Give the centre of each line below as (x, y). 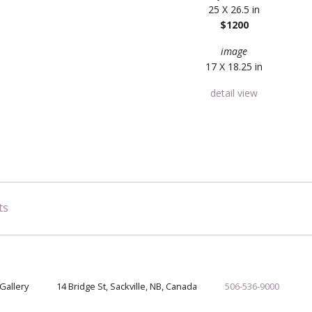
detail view (234, 93)
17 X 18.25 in (234, 67)
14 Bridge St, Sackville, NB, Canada (127, 286)
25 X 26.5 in (234, 10)
